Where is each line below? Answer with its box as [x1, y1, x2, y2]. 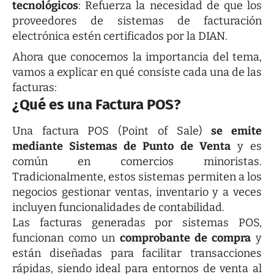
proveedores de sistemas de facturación [12, 13, 262, 28]
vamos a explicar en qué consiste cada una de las [12, 65, 262, 79]
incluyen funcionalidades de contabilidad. [12, 200, 224, 214]
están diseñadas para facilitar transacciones [12, 246, 262, 260]
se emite [211, 124, 262, 138]
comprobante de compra [115, 231, 251, 245]
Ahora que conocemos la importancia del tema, [12, 50, 262, 64]
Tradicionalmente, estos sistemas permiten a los [12, 169, 262, 183]
